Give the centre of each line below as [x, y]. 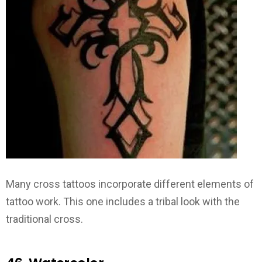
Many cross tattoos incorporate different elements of [130, 184]
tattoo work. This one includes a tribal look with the [123, 201]
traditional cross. [44, 219]
